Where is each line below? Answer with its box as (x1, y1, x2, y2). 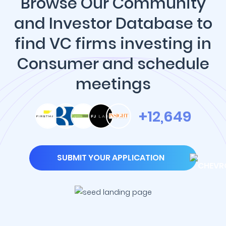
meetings (75, 73, 151, 95)
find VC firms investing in (15, 33, 211, 54)
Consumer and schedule (17, 53, 209, 75)
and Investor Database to (14, 13, 212, 34)
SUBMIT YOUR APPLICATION (57, 152, 164, 163)
